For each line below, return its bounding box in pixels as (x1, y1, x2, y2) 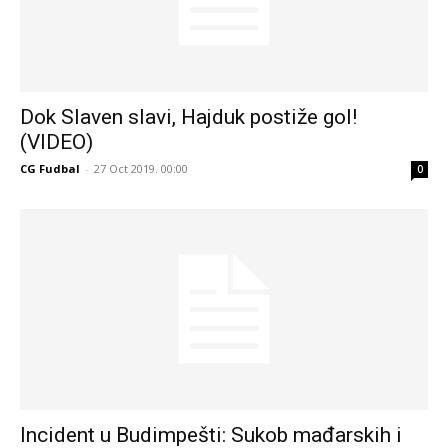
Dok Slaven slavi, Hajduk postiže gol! (20, 104, 357, 129)
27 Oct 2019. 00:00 (94, 160, 188, 176)
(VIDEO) (20, 129, 93, 154)
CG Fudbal (20, 160, 80, 176)
